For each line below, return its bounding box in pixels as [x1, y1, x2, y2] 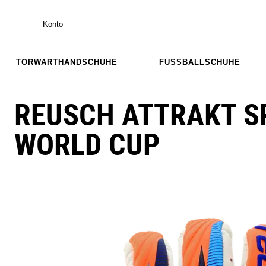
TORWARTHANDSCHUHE [15, 57, 118, 66]
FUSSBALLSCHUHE [159, 57, 240, 66]
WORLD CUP [14, 127, 160, 162]
